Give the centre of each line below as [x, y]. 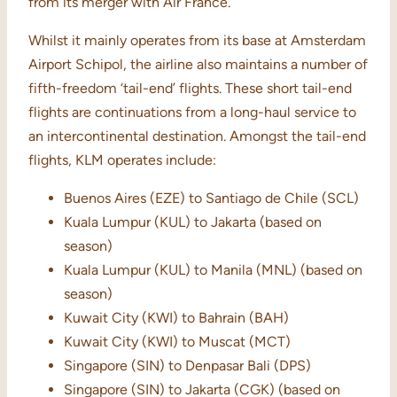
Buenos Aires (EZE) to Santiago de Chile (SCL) [211, 198]
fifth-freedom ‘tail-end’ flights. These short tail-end [190, 89]
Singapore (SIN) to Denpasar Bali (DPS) [187, 366]
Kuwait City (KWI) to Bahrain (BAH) [176, 318]
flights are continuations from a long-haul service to [192, 113]
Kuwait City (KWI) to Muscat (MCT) [177, 342]
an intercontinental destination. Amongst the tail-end [197, 136]
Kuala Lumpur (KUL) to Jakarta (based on [193, 222]
